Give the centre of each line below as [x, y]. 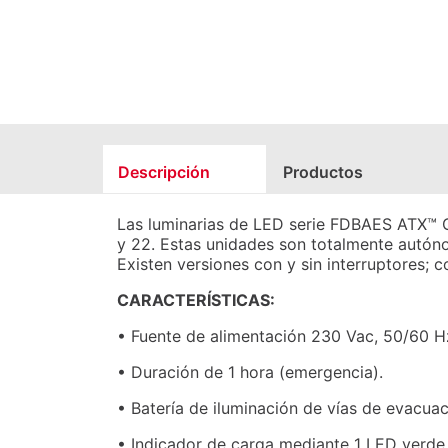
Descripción [164, 172]
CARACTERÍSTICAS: [196, 300]
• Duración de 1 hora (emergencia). [250, 372]
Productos [323, 172]
